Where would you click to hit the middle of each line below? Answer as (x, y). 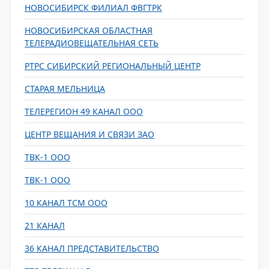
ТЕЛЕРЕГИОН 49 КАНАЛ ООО (84, 111)
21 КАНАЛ (45, 225)
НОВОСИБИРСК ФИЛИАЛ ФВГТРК (93, 8)
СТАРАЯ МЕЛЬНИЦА (65, 89)
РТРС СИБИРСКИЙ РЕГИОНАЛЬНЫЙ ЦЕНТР (113, 66)
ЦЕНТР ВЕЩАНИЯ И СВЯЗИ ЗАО (89, 134)
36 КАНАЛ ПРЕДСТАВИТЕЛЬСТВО (92, 248)
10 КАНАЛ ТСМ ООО (66, 203)
